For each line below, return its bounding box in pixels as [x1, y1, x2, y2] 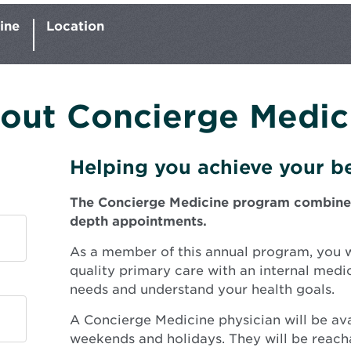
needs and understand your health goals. [69, 281, 335, 297]
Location [46, 18, 104, 34]
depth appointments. [69, 213, 207, 229]
